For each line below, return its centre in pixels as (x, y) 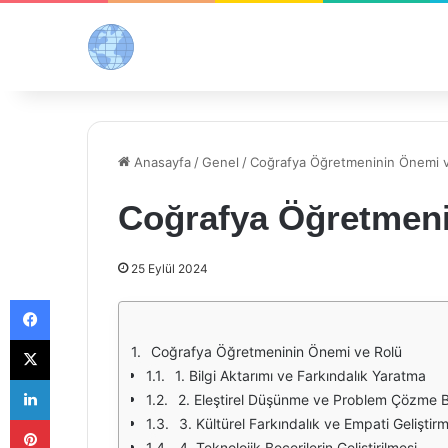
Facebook (79, 299)
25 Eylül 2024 (169, 268)
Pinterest (77, 419)
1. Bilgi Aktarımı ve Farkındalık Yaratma (300, 375)
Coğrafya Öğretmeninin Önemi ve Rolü (276, 351)
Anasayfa (160, 162)
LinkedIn (75, 379)
